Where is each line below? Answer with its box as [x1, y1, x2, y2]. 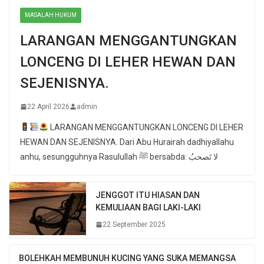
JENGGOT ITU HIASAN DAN [95, 190, 200, 200]
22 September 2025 [103, 220, 166, 229]
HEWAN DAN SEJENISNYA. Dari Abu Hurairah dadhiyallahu [20, 137, 234, 147]
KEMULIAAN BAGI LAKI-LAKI [95, 202, 201, 212]
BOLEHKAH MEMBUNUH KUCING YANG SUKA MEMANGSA [19, 253, 236, 263]
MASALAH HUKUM [25, 11, 77, 18]
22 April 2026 [27, 102, 70, 111]
